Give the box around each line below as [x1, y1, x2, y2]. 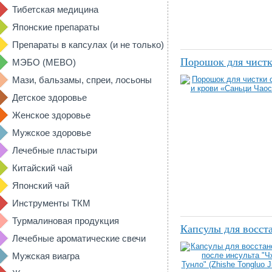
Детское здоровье [12, 92, 87, 103]
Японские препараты [12, 22, 100, 32]
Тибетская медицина [12, 4, 98, 15]
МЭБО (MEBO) [12, 57, 76, 67]
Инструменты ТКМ [12, 198, 90, 208]
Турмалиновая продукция [12, 216, 119, 226]
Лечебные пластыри [12, 145, 97, 155]
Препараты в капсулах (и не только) [12, 39, 164, 50]
